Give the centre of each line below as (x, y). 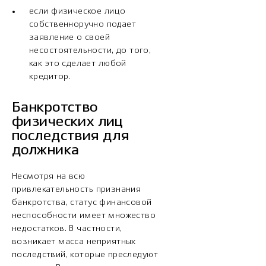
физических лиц (68, 122)
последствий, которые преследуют (85, 255)
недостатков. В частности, (67, 229)
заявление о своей (70, 38)
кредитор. (50, 77)
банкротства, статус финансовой (82, 203)
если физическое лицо (77, 12)
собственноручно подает (83, 25)
